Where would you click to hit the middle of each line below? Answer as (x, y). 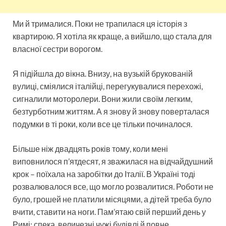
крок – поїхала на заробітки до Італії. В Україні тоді (104, 174)
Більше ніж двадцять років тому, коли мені (90, 148)
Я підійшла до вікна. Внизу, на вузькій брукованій (103, 73)
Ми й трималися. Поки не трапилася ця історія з (100, 23)
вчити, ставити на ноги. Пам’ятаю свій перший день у (109, 211)
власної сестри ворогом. (58, 48)
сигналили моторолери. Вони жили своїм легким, (102, 98)
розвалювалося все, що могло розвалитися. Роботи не (113, 186)
